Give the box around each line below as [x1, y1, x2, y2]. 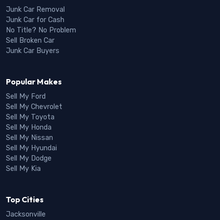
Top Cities [6, 194, 44, 204]
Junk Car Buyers [6, 46, 59, 55]
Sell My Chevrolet [6, 102, 62, 111]
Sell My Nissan [6, 133, 53, 142]
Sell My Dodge [6, 154, 52, 163]
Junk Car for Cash [6, 15, 64, 24]
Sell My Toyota [6, 112, 55, 121]
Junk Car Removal [6, 5, 65, 14]
